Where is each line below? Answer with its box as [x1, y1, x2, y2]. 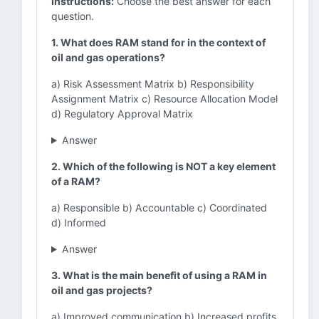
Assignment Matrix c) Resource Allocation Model [51, 93, 278, 105]
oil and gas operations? [51, 51, 165, 63]
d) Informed [51, 216, 106, 229]
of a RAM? [51, 175, 100, 187]
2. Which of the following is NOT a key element [51, 160, 276, 172]
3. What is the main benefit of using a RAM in [51, 269, 267, 281]
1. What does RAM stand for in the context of [51, 36, 266, 48]
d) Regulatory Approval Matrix [51, 108, 193, 120]
